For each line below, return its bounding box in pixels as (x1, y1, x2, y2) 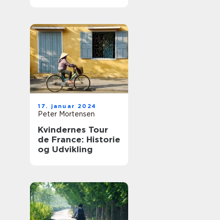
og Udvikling (38, 144, 93, 154)
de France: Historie (38, 135, 120, 144)
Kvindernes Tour (38, 125, 108, 135)
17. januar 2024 (38, 103, 96, 110)
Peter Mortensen (38, 110, 95, 118)
